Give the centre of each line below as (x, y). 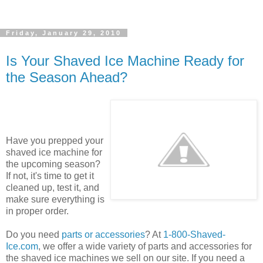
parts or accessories (103, 234)
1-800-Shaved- (194, 234)
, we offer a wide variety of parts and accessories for (145, 246)
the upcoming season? (53, 164)
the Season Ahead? (67, 77)
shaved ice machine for (54, 152)
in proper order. (37, 211)
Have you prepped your (55, 140)
